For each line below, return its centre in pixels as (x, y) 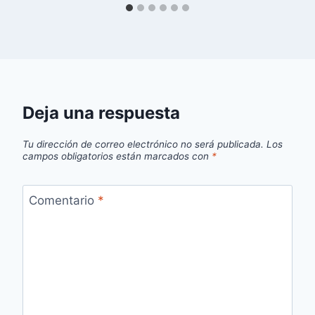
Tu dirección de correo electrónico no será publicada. (143, 144)
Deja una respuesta (101, 113)
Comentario (63, 200)
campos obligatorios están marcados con (117, 156)
